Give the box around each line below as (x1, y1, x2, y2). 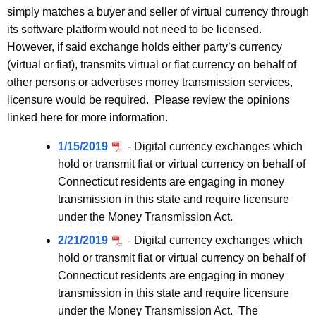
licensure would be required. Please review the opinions (7, 94, 290, 107)
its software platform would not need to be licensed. (7, 23, 265, 36)
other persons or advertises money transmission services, (7, 76, 293, 89)
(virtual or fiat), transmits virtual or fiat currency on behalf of (7, 59, 296, 71)
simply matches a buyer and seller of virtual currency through (7, 6, 309, 18)
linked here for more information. (7, 111, 168, 124)
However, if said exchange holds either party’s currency (7, 41, 282, 54)
